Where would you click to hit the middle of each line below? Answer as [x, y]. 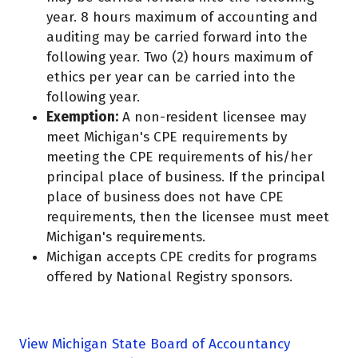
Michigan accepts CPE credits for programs [182, 257]
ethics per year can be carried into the [171, 78]
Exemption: [83, 117]
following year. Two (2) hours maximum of [180, 58]
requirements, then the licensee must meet [188, 217]
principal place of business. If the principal [186, 177]
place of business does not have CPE [165, 197]
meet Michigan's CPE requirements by [167, 137]
